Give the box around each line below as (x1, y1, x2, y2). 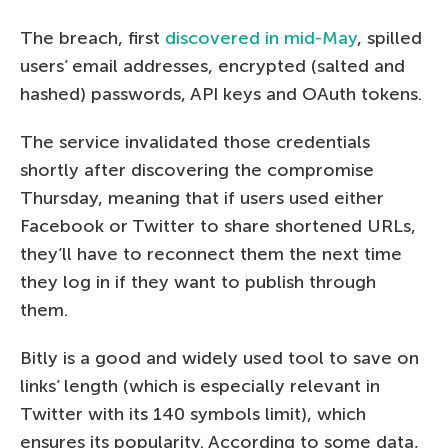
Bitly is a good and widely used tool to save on (20, 347, 419, 370)
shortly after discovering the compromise (20, 159, 374, 182)
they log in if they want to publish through (20, 271, 376, 294)
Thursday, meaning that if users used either (20, 187, 384, 210)
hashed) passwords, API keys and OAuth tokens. (20, 83, 422, 106)
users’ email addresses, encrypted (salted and (20, 55, 405, 78)
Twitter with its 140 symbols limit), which (20, 403, 366, 426)
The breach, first (20, 27, 165, 50)
